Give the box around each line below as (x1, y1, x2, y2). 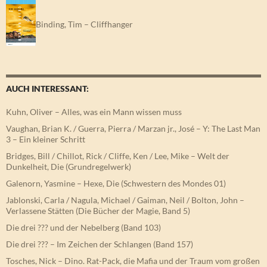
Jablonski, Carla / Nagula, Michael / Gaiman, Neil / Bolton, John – (6, 195, 244, 206)
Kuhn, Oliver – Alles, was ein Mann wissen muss (6, 107, 182, 117)
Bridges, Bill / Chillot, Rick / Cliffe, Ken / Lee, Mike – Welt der (6, 151, 229, 162)
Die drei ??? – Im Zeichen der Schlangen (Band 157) (6, 239, 193, 250)
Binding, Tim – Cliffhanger (36, 18, 133, 29)
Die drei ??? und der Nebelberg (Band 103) (6, 222, 161, 233)
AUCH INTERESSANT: (6, 83, 89, 94)
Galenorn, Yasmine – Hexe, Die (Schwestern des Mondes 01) (6, 178, 226, 189)
